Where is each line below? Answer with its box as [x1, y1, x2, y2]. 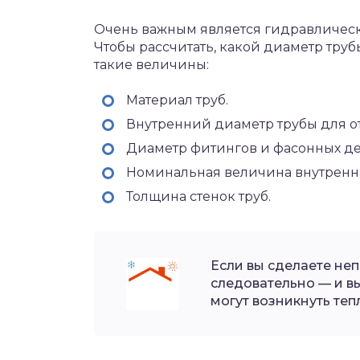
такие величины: [94, 56, 209, 72]
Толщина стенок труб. [126, 188, 271, 204]
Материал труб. [126, 92, 228, 108]
